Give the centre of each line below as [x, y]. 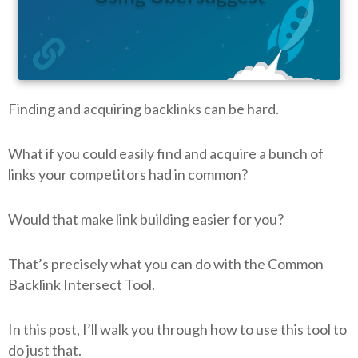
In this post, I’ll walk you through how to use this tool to [177, 329]
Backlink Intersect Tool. [82, 284]
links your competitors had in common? [128, 174]
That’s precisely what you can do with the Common [166, 263]
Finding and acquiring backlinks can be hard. [143, 108]
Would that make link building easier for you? [146, 219]
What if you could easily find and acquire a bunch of [166, 153]
